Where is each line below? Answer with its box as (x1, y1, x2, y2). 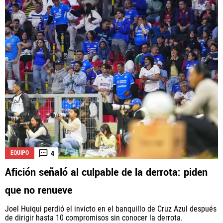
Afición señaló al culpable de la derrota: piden (5, 165, 208, 180)
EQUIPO (10, 149, 29, 157)
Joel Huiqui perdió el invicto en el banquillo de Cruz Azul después (5, 204, 217, 214)
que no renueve (5, 183, 72, 198)
